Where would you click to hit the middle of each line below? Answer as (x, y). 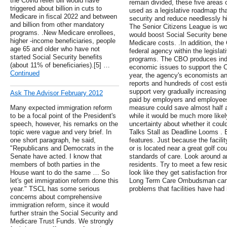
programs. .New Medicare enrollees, (63, 33)
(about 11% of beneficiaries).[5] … (60, 65)
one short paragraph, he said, (53, 140)
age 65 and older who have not (55, 49)
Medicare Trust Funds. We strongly (62, 221)
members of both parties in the (55, 165)
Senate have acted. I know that (56, 157)
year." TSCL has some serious (55, 189)
